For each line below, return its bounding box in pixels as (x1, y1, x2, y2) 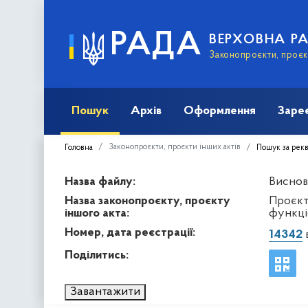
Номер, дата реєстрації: (65, 225, 195, 239)
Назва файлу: (65, 175, 135, 188)
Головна (65, 143, 93, 152)
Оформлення (184, 104, 256, 118)
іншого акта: (65, 206, 129, 220)
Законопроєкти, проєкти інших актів (109, 142, 241, 151)
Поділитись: (65, 248, 129, 262)
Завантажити (70, 285, 140, 298)
